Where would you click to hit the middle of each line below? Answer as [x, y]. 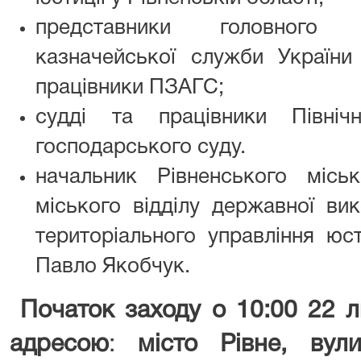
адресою [59, 345]
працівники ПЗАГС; [130, 87]
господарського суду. [141, 147]
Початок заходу [111, 311]
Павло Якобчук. [113, 266]
